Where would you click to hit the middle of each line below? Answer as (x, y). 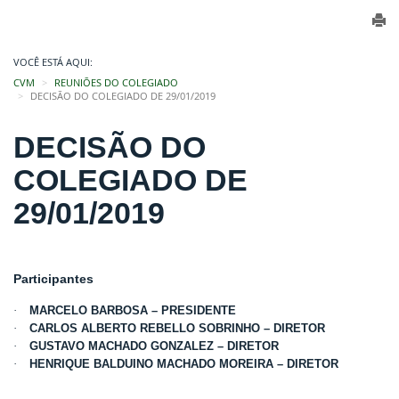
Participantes (53, 279)
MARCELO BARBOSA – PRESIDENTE (133, 310)
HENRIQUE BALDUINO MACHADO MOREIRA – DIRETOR (184, 364)
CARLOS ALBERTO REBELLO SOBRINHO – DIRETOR (177, 328)
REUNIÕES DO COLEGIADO (116, 83)
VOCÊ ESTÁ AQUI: (53, 62)
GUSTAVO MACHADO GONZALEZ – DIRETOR (154, 346)
